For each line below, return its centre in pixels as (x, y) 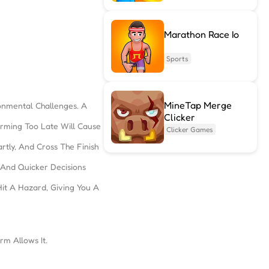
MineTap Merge (198, 105)
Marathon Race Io (201, 34)
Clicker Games (189, 129)
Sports (177, 59)
